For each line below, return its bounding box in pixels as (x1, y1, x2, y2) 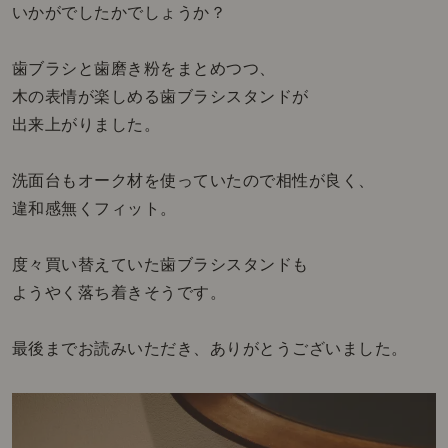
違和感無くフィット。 (11, 200, 177, 218)
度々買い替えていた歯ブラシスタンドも (11, 256, 309, 274)
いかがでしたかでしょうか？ (11, 4, 227, 22)
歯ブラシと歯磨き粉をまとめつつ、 (11, 60, 276, 78)
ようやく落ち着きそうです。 (11, 284, 227, 302)
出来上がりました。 (11, 116, 161, 134)
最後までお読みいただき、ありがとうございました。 (11, 340, 408, 358)
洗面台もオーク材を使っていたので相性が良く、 (11, 172, 375, 190)
